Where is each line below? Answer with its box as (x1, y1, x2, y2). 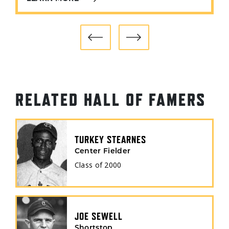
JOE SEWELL (74, 211, 123, 222)
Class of (74, 160, 103, 170)
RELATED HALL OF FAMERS (15, 89, 207, 109)
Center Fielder (74, 148, 131, 155)
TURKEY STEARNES (74, 134, 146, 145)
